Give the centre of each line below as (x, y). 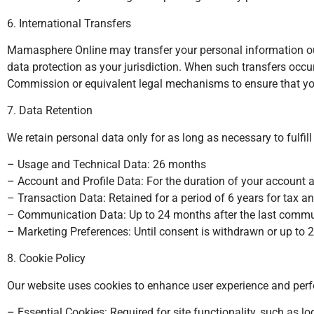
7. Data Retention (50, 111)
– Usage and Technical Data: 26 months (107, 165)
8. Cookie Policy (46, 259)
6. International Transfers (69, 23)
